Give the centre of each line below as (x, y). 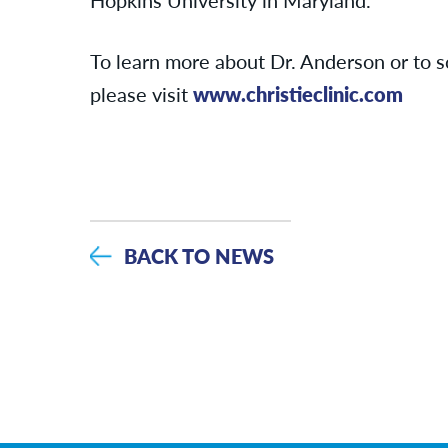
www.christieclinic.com (298, 94)
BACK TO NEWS (198, 256)
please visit (141, 94)
